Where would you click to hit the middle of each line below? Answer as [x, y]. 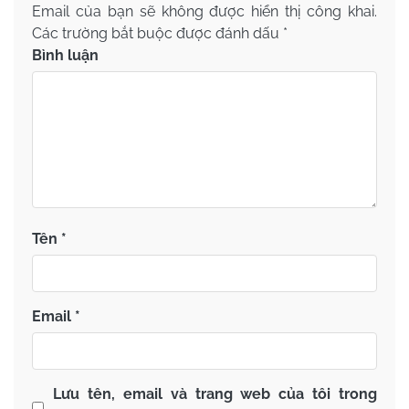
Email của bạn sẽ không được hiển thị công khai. [204, 12]
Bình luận [65, 56]
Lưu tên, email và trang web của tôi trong [215, 394]
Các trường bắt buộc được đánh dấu [157, 34]
